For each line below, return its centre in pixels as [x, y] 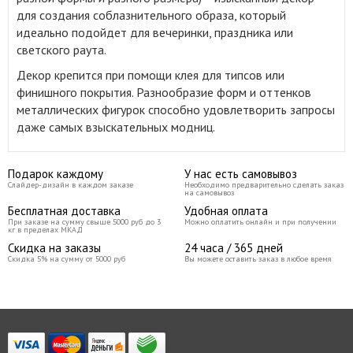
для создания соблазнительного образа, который [151, 15]
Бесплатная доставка [64, 211]
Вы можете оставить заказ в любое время [258, 259]
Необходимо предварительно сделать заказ [264, 185]
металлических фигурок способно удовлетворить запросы [176, 110]
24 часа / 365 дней [234, 248]
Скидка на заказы [54, 248]
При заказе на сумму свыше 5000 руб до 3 [84, 222]
